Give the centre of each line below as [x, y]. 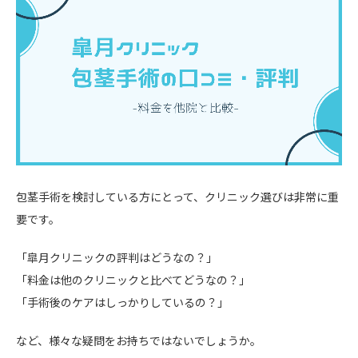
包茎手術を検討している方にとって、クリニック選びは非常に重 [177, 197]
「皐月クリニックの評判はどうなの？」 [117, 258]
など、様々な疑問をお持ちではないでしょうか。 [139, 341]
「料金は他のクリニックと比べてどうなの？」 [133, 280]
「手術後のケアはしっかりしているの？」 [122, 302]
